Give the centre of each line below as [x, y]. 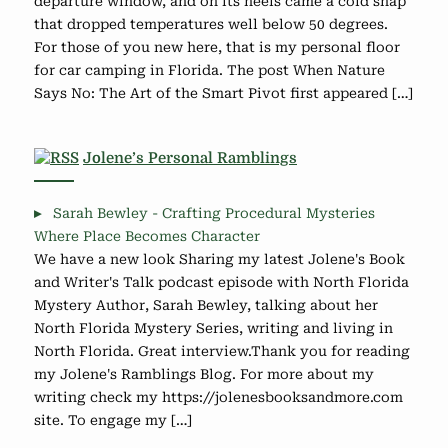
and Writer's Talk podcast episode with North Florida [221, 281]
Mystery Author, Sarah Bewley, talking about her [206, 304]
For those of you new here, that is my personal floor [217, 46]
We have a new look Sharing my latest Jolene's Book [219, 258]
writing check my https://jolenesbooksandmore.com [218, 396]
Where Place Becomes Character [147, 235]
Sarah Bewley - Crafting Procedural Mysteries [213, 212]
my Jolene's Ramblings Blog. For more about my [204, 373]
